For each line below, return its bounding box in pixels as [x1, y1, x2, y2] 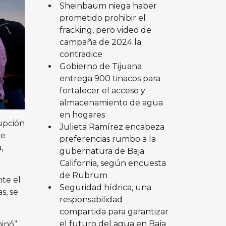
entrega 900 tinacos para [59, 73, 160, 83]
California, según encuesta [59, 158, 166, 168]
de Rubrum [59, 170, 107, 180]
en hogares [59, 109, 105, 120]
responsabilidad [59, 194, 123, 204]
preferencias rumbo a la [59, 134, 156, 144]
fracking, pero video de [59, 25, 151, 35]
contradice [59, 49, 102, 59]
